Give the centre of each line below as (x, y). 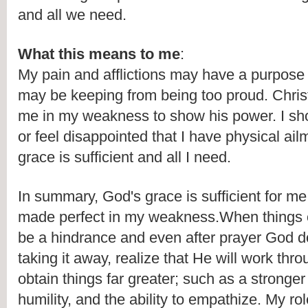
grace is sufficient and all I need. (124, 157)
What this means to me (99, 54)
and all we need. (74, 15)
